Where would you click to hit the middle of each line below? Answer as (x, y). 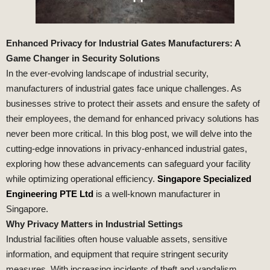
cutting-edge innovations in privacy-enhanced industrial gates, (127, 149)
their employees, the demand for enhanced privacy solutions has (133, 119)
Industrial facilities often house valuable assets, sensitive (117, 239)
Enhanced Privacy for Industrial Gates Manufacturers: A (123, 43)
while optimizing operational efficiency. (82, 179)
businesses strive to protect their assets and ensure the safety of (133, 104)
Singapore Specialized (204, 179)
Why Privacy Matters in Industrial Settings (94, 224)
